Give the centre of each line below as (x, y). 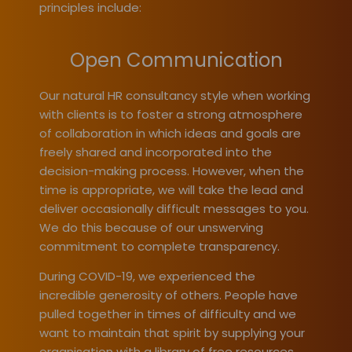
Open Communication (176, 60)
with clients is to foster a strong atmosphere (171, 115)
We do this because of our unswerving (151, 228)
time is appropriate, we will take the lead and (171, 190)
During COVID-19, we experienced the (147, 277)
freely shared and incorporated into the (156, 152)
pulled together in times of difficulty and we (168, 314)
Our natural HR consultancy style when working (175, 96)
